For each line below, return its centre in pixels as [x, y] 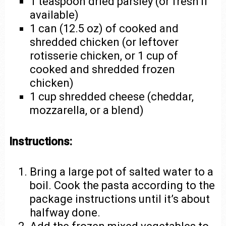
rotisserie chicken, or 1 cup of [104, 56]
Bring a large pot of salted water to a [122, 172]
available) [54, 15]
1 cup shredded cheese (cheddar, [112, 97]
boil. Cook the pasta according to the [123, 185]
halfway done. [65, 212]
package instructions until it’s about [120, 199]
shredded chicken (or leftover [104, 42]
